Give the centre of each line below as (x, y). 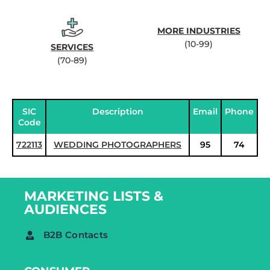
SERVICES (72, 47)
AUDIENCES (65, 209)
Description (118, 111)
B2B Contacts (76, 235)
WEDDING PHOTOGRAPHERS (118, 145)
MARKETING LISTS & (94, 196)
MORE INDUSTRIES (199, 31)
